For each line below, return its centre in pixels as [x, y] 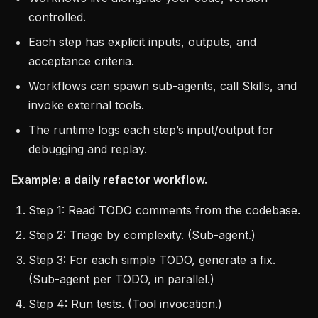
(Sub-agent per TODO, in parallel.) [121, 279]
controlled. [57, 17]
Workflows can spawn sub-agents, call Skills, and [163, 86]
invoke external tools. [86, 105]
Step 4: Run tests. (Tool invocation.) [125, 304]
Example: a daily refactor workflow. [109, 180]
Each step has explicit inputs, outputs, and [142, 42]
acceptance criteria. [81, 61]
